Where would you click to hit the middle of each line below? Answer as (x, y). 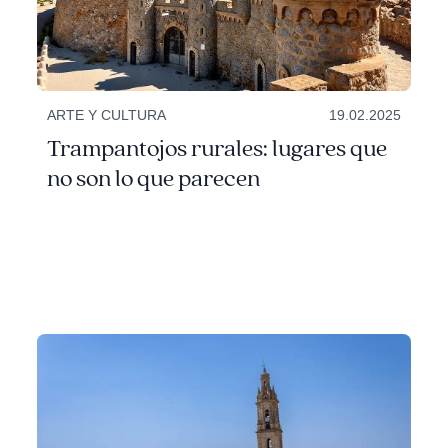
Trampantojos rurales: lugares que (217, 149)
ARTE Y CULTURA (107, 115)
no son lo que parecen (154, 179)
